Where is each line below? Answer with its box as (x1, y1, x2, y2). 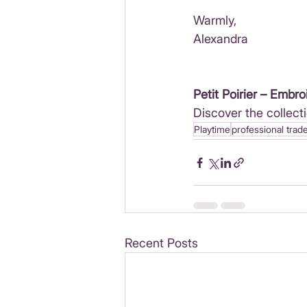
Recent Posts (125, 236, 198, 251)
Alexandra (193, 32, 248, 47)
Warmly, (193, 13, 236, 28)
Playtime (194, 123, 230, 136)
